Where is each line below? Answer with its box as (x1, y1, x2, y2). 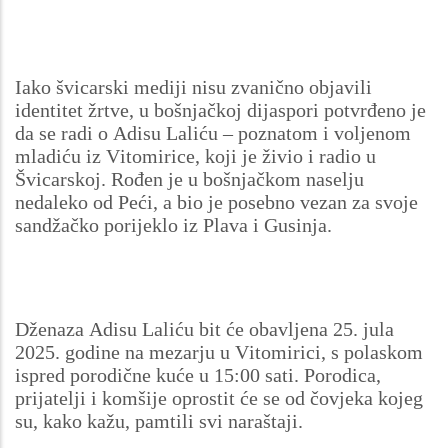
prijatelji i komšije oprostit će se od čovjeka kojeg (15, 386, 423, 409)
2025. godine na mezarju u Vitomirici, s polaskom (15, 340, 423, 363)
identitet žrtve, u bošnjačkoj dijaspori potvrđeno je (15, 98, 426, 121)
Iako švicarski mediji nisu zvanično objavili (15, 75, 372, 98)
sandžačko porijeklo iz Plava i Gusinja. (15, 213, 332, 236)
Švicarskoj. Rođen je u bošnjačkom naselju (15, 167, 364, 190)
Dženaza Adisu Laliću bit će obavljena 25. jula (15, 317, 394, 340)
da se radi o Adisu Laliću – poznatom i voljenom (15, 121, 411, 144)
